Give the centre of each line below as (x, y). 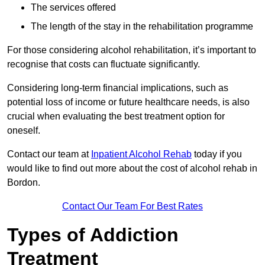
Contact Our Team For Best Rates (132, 206)
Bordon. (24, 183)
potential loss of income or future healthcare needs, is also (128, 102)
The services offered (73, 8)
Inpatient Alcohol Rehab (141, 154)
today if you (217, 154)
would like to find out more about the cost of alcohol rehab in (132, 169)
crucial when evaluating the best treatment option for (116, 117)
